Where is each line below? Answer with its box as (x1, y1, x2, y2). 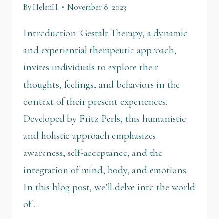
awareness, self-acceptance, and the (23, 147, 162, 159)
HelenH (33, 2, 58, 13)
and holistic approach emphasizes (23, 130, 156, 142)
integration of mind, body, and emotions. (23, 164, 188, 176)
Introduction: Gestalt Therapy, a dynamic (23, 27, 188, 40)
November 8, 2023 (67, 2, 127, 13)
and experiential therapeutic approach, (23, 44, 176, 57)
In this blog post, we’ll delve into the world (23, 181, 195, 194)
